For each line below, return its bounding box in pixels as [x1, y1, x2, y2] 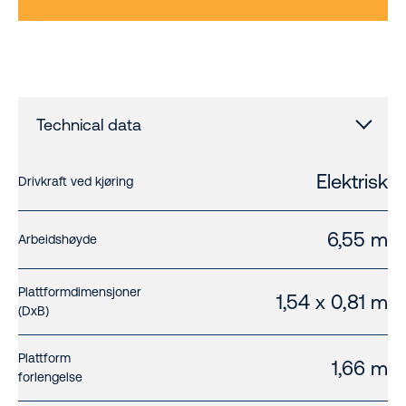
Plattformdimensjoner [18, 285, 141, 300]
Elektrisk [316, 170, 388, 194]
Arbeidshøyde [18, 232, 97, 247]
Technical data [36, 115, 141, 135]
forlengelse [18, 370, 82, 385]
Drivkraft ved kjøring [18, 174, 133, 189]
